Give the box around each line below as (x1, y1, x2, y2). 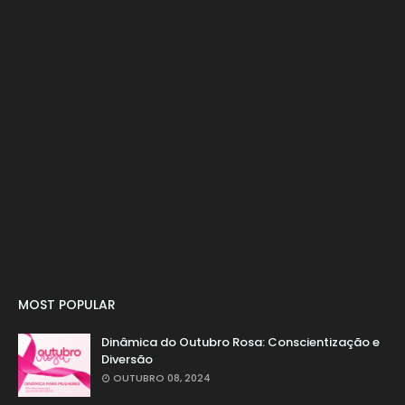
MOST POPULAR (18, 296, 116, 315)
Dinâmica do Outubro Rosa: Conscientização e (101, 334, 380, 352)
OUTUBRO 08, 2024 (113, 371, 211, 386)
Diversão (101, 351, 153, 369)
